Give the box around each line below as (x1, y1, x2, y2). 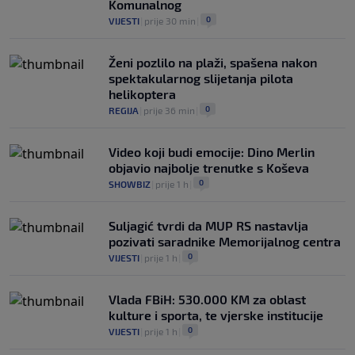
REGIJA (109, 105, 139, 116)
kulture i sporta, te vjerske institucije (109, 307, 323, 323)
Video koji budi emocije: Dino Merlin (109, 144, 315, 159)
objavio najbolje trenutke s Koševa (109, 160, 309, 175)
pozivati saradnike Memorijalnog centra (109, 234, 341, 249)
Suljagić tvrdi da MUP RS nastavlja (109, 218, 308, 233)
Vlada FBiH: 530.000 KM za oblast (109, 292, 306, 307)
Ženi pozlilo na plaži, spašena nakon (109, 55, 317, 70)
